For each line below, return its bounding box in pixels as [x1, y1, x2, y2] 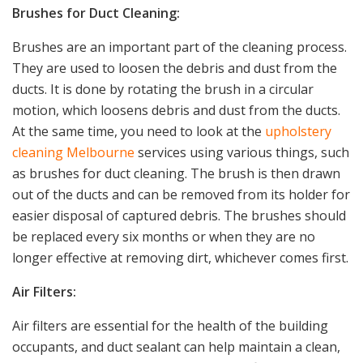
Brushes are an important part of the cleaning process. [12, 38, 347, 57]
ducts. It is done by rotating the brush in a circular [12, 80, 314, 99]
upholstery [265, 122, 331, 141]
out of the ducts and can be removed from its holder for [12, 186, 350, 204]
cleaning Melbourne [12, 143, 135, 162]
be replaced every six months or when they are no [12, 228, 315, 246]
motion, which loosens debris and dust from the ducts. [12, 101, 340, 120]
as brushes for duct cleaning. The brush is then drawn [12, 164, 340, 183]
